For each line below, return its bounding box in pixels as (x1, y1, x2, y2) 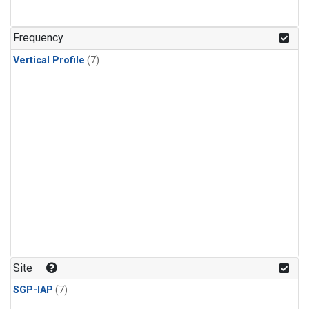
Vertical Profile (13, 54, 85, 66)
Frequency (13, 31, 64, 45)
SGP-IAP (13, 283, 53, 296)
